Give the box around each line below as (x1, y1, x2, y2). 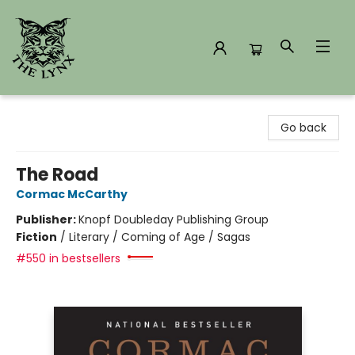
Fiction (16, 229, 57, 245)
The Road (16, 162, 98, 187)
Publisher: (16, 212, 78, 227)
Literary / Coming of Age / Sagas (69, 229, 250, 245)
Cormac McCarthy (16, 186, 128, 202)
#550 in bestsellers (16, 250, 120, 266)
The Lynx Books (12, 102, 95, 118)
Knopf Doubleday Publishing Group (78, 212, 269, 227)
